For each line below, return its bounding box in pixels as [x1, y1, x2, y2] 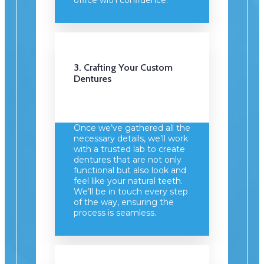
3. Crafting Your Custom [74, 62, 173, 74]
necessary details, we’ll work [74, 133, 188, 144]
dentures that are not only [74, 154, 181, 166]
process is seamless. [74, 207, 156, 219]
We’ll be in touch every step [74, 186, 188, 197]
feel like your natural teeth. [74, 176, 183, 187]
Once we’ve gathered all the [74, 123, 190, 134]
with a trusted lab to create [74, 144, 185, 155]
